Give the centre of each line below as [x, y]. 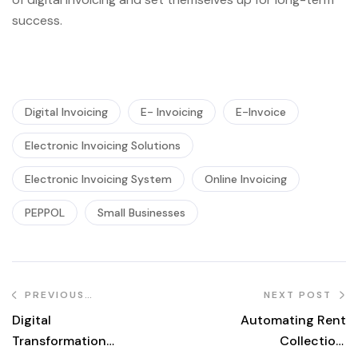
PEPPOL [45, 213]
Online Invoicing [246, 179]
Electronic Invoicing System [98, 179]
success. [37, 20]
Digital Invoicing [66, 112]
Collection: [313, 341]
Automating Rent [293, 320]
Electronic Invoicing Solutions [103, 146]
